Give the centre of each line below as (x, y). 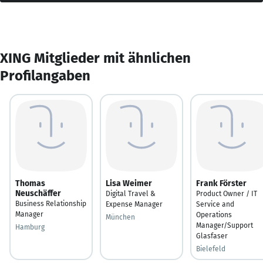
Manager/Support (225, 225)
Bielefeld (211, 249)
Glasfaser (212, 236)
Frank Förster (221, 183)
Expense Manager (134, 204)
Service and (215, 204)
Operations (214, 215)
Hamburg (30, 227)
